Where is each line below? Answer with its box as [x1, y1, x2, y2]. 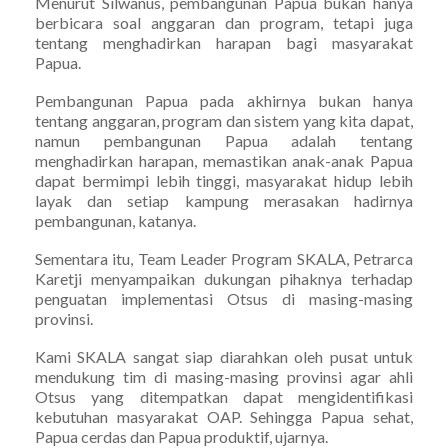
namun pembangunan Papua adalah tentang [35, 130, 413, 150]
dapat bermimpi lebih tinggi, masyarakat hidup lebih [35, 170, 413, 190]
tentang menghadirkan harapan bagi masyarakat [35, 32, 413, 52]
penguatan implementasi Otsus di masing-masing [35, 288, 413, 308]
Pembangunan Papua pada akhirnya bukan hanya [35, 90, 413, 110]
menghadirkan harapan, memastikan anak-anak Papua [35, 150, 413, 170]
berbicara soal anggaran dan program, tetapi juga [35, 12, 413, 32]
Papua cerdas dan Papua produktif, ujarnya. [35, 426, 328, 446]
